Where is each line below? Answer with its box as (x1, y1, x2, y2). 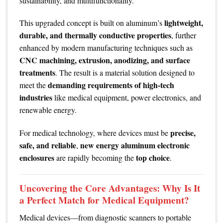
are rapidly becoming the (54, 152, 136, 163)
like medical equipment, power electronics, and (52, 92, 201, 103)
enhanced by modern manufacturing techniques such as (19, 42, 193, 53)
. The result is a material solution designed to (55, 67, 195, 78)
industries (19, 92, 52, 104)
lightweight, (164, 17, 203, 29)
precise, (170, 127, 196, 139)
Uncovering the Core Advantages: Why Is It (19, 181, 200, 195)
